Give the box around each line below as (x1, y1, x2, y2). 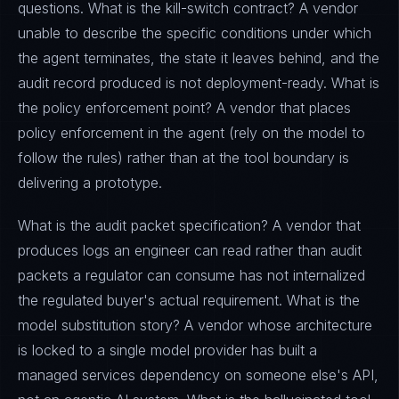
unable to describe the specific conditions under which (18, 24, 371, 42)
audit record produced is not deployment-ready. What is (18, 74, 379, 92)
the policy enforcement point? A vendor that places (18, 99, 351, 117)
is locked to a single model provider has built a (18, 341, 317, 359)
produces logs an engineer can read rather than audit (18, 241, 362, 259)
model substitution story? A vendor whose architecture (18, 316, 372, 334)
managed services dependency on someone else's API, (18, 366, 379, 384)
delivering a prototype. (18, 174, 162, 191)
